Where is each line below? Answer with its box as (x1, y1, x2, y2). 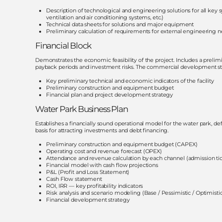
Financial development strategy (46, 196, 130, 203)
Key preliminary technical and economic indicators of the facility (46, 77, 214, 84)
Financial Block (35, 40, 92, 51)
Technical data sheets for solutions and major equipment (46, 20, 194, 28)
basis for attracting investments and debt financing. (35, 126, 169, 134)
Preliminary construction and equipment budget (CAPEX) (46, 140, 198, 148)
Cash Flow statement (46, 175, 102, 182)
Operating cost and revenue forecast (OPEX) (46, 147, 162, 155)
